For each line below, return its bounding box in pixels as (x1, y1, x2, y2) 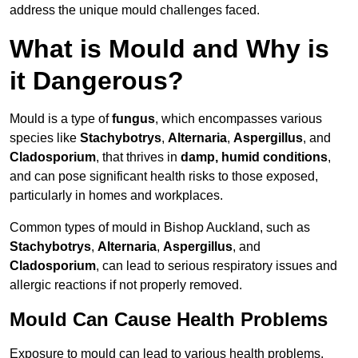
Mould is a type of (10, 112, 112, 126)
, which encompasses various (155, 112, 322, 126)
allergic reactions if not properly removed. (10, 278, 242, 292)
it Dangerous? (10, 66, 184, 96)
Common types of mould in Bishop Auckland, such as (10, 221, 310, 235)
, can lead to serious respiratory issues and (96, 259, 337, 273)
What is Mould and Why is (10, 34, 329, 64)
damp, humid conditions (181, 150, 328, 165)
